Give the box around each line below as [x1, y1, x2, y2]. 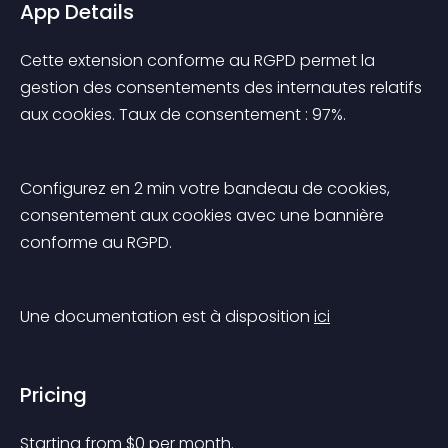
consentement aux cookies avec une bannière [20, 204, 388, 227]
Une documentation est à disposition [20, 305, 314, 328]
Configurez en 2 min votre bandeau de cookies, [20, 177, 394, 200]
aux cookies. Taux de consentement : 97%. [20, 103, 346, 126]
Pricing [20, 381, 87, 409]
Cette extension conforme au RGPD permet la [20, 49, 379, 72]
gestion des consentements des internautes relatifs [20, 76, 426, 99]
